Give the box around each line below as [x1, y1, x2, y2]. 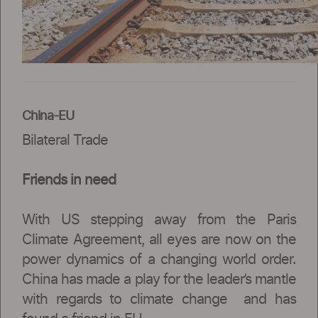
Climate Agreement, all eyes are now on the [22, 232, 296, 247]
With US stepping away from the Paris [22, 212, 296, 227]
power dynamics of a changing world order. [22, 252, 296, 267]
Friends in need [22, 172, 116, 187]
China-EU [22, 109, 74, 123]
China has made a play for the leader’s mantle [22, 272, 296, 287]
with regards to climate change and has [22, 292, 296, 307]
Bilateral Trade [22, 133, 108, 148]
